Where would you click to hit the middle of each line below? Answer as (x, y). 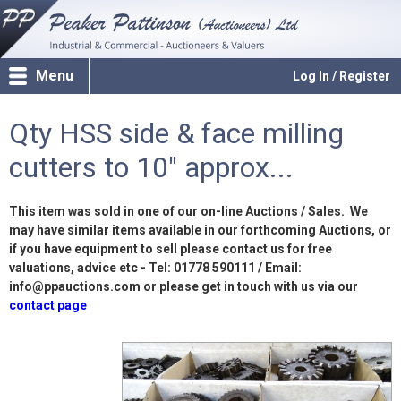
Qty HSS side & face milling (176, 133)
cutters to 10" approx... (151, 167)
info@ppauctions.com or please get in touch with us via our (183, 286)
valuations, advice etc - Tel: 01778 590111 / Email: (155, 268)
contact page (48, 305)
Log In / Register (341, 76)
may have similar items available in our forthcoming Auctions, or (200, 230)
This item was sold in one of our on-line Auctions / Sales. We (188, 211)
